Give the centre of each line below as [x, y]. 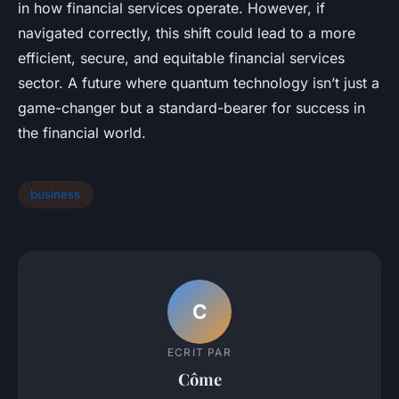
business [56, 195]
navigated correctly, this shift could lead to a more [187, 33]
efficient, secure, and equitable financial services [181, 57]
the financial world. [82, 132]
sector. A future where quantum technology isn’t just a [199, 82]
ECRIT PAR [199, 353]
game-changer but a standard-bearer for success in [191, 107]
